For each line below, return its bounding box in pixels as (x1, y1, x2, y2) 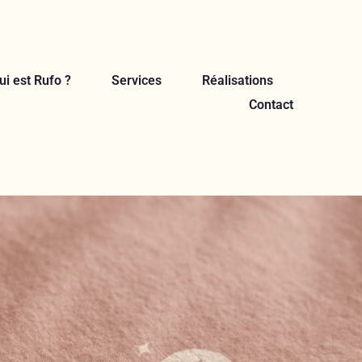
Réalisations (202, 73, 273, 88)
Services (112, 73, 162, 88)
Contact (249, 97, 293, 112)
